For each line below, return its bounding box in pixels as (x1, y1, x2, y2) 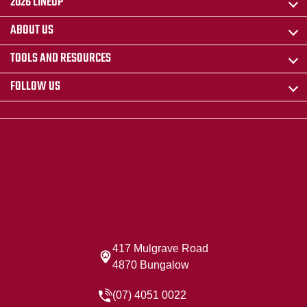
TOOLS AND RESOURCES (10, 49, 111, 69)
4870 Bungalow (112, 259, 189, 271)
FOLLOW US (10, 77, 60, 97)
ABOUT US (10, 21, 53, 41)
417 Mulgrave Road (112, 243, 208, 255)
